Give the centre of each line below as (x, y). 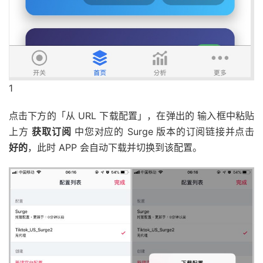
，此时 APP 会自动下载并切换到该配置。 (115, 148)
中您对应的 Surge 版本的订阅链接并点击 (163, 132)
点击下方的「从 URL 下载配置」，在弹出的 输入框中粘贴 (131, 116)
